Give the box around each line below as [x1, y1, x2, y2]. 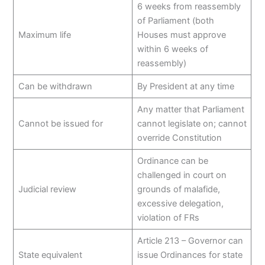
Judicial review [18, 184, 76, 195]
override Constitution [137, 132, 222, 144]
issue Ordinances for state [137, 250, 243, 261]
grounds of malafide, [137, 184, 220, 195]
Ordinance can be [137, 156, 208, 167]
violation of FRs [137, 212, 199, 224]
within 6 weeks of [137, 44, 208, 55]
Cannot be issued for [18, 118, 103, 130]
